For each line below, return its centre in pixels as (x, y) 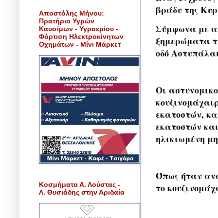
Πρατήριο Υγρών (67, 21)
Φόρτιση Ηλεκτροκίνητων (81, 36)
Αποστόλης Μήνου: (72, 13)
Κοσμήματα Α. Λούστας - (80, 184)
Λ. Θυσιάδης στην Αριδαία (82, 192)
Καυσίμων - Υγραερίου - (79, 28)
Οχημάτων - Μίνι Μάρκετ (80, 44)
